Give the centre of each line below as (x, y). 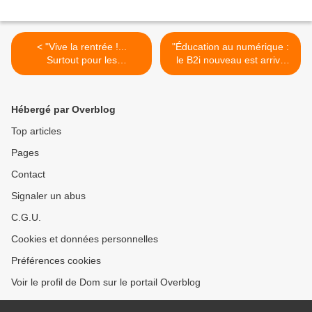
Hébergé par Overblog (63, 109)
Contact (28, 174)
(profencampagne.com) (81, 86)
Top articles (36, 131)
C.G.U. (26, 217)
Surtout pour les (81, 60)
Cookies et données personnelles (85, 239)
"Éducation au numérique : (231, 47)
